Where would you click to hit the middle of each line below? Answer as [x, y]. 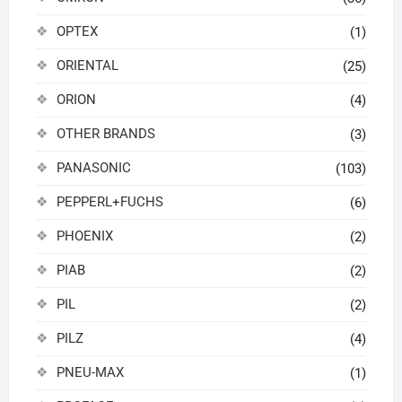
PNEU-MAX [90, 372]
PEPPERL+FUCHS [109, 201]
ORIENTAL [87, 65]
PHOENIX [84, 236]
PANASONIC [93, 167]
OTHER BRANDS [105, 133]
